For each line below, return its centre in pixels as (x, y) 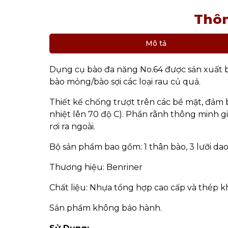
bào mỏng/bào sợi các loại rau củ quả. (125, 82)
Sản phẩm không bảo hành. (106, 208)
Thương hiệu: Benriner (96, 167)
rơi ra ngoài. (72, 126)
